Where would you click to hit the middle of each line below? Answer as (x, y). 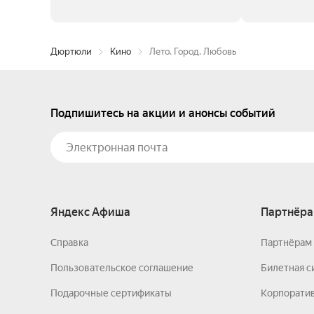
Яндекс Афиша (90, 212)
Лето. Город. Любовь (193, 52)
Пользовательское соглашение (122, 268)
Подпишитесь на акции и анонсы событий (163, 113)
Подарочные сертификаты (111, 293)
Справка (69, 243)
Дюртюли (71, 52)
